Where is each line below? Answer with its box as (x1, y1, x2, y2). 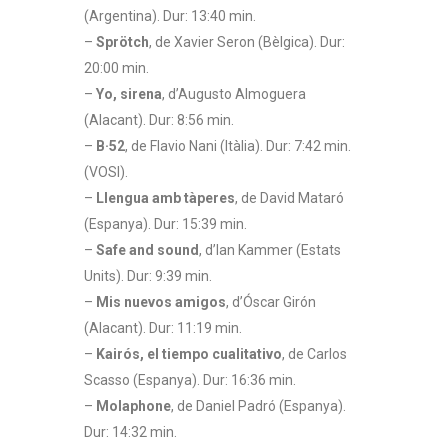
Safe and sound (96, 242, 199, 259)
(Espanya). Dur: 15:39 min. (84, 216, 247, 233)
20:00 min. (84, 60, 149, 77)
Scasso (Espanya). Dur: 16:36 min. (84, 372, 296, 389)
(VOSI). (84, 164, 128, 181)
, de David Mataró (235, 190, 344, 207)
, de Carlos (282, 346, 347, 363)
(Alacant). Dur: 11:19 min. (84, 320, 242, 337)
